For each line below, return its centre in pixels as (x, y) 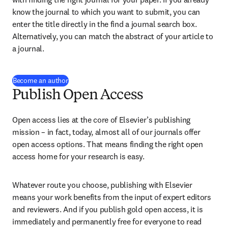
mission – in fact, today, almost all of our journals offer (106, 132)
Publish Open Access (78, 96)
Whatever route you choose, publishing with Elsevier (102, 185)
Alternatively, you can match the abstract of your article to (113, 36)
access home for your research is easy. (78, 156)
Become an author (40, 80)
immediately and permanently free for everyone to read (107, 221)
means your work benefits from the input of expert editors (112, 197)
